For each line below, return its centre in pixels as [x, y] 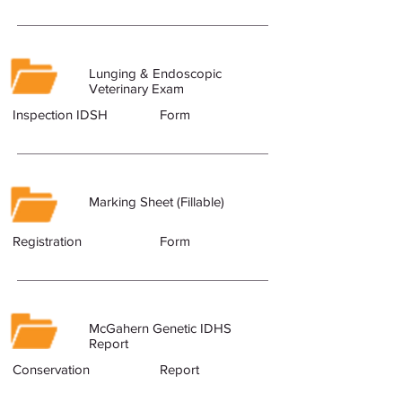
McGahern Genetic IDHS [160, 328]
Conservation [51, 369]
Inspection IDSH [60, 114]
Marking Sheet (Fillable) [157, 201]
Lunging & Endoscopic [155, 73]
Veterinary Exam [136, 88]
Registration [47, 241]
